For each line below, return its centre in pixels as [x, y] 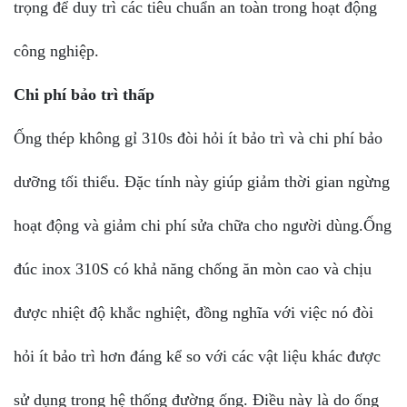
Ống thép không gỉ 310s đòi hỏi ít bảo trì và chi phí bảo [198, 138]
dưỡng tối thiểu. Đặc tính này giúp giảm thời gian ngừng [202, 181]
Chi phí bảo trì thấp [84, 94]
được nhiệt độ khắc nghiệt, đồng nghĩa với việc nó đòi [194, 312]
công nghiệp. [56, 50]
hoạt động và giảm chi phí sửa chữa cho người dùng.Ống [203, 225]
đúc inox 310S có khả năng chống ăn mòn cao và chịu [193, 268]
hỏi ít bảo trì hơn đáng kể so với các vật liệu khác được [197, 356]
